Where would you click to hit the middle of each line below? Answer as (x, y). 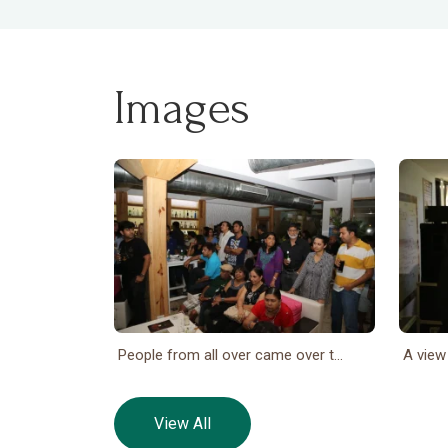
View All (182, 423)
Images (182, 108)
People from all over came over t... (230, 354)
